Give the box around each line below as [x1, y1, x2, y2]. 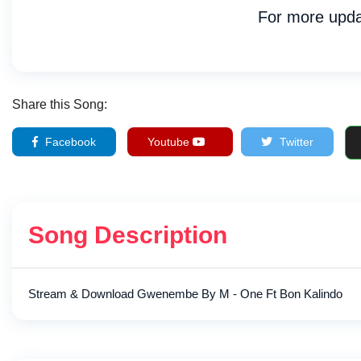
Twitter [276, 135, 313, 149]
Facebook [42, 135, 96, 149]
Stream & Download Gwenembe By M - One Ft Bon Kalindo [28, 286, 342, 301]
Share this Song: [12, 97, 107, 111]
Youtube [147, 135, 193, 149]
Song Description [28, 221, 227, 248]
